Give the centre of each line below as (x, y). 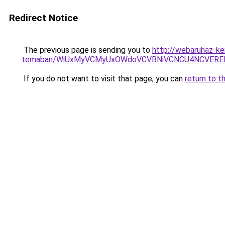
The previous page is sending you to (87, 50)
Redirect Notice (43, 18)
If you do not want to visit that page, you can (103, 79)
